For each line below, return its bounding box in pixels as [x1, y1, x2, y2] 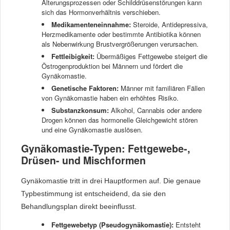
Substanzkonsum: [51, 105, 109, 115]
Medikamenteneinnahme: [51, 19, 131, 29]
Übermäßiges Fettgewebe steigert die [94, 51, 207, 61]
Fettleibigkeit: [51, 51, 94, 61]
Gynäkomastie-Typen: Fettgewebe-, [21, 141, 190, 156]
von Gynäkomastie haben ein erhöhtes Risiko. [42, 92, 179, 103]
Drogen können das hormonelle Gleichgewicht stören [42, 114, 198, 125]
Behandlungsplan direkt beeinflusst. [21, 202, 137, 211]
